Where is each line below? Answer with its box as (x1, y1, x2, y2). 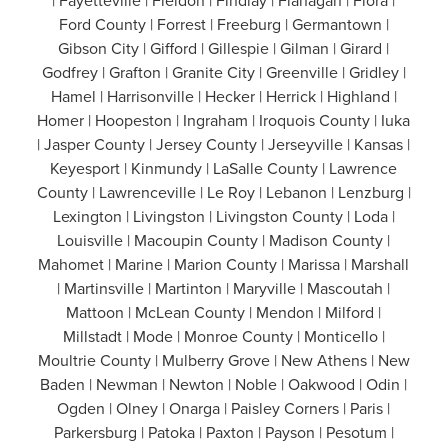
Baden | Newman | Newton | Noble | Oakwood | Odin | (40, 373, 408, 396)
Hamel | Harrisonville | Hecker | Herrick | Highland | (50, 85, 397, 108)
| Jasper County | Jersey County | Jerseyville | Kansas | (37, 133, 411, 156)
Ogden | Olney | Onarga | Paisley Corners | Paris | (57, 397, 391, 420)
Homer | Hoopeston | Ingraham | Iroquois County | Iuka (37, 109, 411, 132)
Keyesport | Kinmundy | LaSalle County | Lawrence (50, 157, 398, 180)
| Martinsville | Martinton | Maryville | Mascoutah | (57, 277, 391, 300)
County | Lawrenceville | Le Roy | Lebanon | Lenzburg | (36, 181, 411, 204)
